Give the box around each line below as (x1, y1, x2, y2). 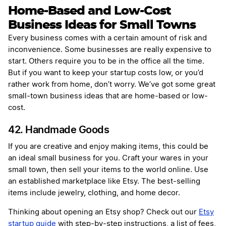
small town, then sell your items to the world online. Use (8, 166, 208, 174)
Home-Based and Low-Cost (8, 5, 171, 18)
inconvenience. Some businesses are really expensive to (8, 46, 211, 54)
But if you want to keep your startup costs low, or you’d (8, 69, 203, 77)
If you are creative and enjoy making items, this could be (8, 143, 208, 151)
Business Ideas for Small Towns (8, 19, 196, 32)
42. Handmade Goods (8, 124, 109, 136)
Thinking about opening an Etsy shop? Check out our (8, 208, 199, 216)
